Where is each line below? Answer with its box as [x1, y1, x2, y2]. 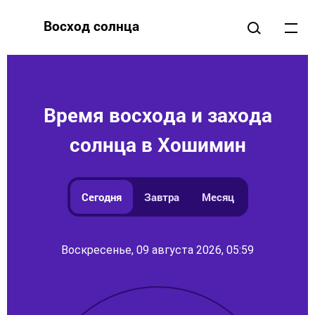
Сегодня [81, 190, 122, 204]
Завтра [143, 190, 179, 204]
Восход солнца [44, 17, 139, 35]
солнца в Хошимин [69, 131, 246, 157]
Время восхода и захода [43, 102, 272, 128]
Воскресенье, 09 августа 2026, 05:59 [61, 243, 254, 257]
